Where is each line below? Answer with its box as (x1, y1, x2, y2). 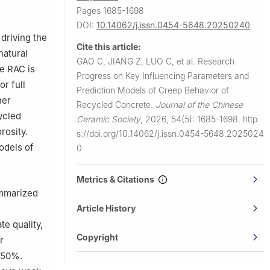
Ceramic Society (77, 113, 140, 124)
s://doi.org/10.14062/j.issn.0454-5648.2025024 (77, 128, 264, 139)
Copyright (77, 231, 118, 242)
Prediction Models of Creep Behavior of (77, 84, 229, 95)
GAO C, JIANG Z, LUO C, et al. (77, 55, 198, 66)
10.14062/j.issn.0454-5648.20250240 (96, 19, 250, 30)
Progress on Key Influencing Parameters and (77, 70, 249, 81)
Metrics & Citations (77, 174, 158, 184)
